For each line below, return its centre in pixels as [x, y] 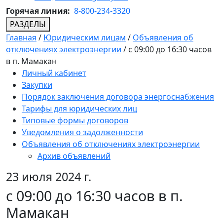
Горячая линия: [39, 11]
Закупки [37, 85]
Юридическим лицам [85, 38]
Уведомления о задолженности [82, 132]
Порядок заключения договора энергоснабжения [118, 97]
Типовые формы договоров [75, 121]
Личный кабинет [54, 73]
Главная [21, 38]
